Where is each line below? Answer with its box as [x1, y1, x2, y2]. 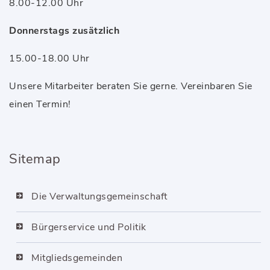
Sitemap [9, 150, 61, 168]
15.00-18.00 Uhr [9, 52, 90, 65]
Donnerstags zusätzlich [9, 24, 119, 37]
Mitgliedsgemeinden [31, 251, 122, 265]
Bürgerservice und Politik [31, 221, 146, 234]
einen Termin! [9, 98, 71, 111]
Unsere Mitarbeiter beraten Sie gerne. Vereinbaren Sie [9, 80, 253, 93]
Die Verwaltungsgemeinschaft [31, 190, 168, 203]
